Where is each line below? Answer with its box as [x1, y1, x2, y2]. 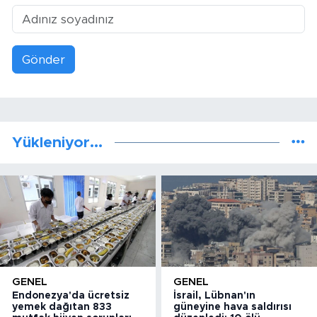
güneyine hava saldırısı [173, 302, 292, 313]
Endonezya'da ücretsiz [12, 291, 129, 301]
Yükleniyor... [12, 134, 103, 150]
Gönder [21, 53, 65, 66]
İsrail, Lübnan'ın [173, 291, 256, 301]
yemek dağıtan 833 [12, 302, 112, 313]
